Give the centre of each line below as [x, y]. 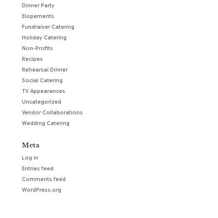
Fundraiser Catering [48, 27]
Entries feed [37, 169]
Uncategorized [41, 102]
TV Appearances [43, 91]
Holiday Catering [44, 38]
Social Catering [42, 81]
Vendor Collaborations [52, 113]
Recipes [32, 59]
